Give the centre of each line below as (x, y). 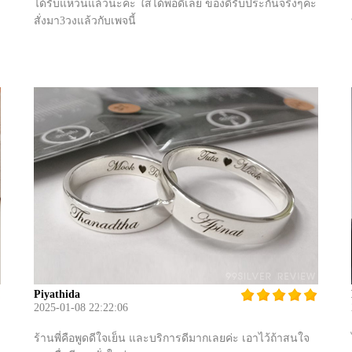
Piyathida (57, 294)
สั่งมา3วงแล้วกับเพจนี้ (85, 21)
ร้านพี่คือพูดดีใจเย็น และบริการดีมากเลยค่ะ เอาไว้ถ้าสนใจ (172, 338)
